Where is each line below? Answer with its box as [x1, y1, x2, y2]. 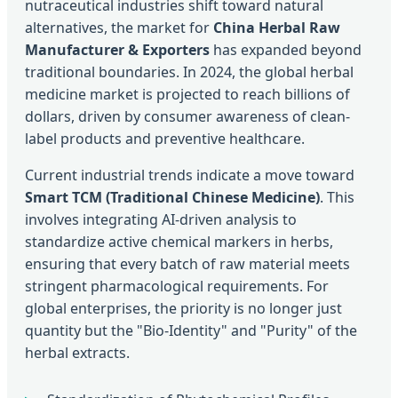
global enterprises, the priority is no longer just [25, 298, 342, 318]
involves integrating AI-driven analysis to [25, 209, 297, 229]
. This [320, 187, 354, 207]
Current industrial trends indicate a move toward [25, 164, 354, 185]
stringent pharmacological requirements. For [25, 275, 329, 296]
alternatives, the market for [25, 17, 213, 37]
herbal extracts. [25, 342, 130, 362]
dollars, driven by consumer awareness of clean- [25, 106, 350, 126]
